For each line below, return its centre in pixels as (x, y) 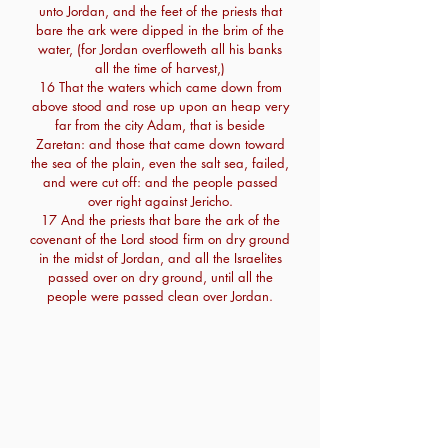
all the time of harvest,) (160, 68)
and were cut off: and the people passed (160, 182)
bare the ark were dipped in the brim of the (160, 30)
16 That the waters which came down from (160, 87)
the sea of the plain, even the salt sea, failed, (160, 163)
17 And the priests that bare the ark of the (160, 220)
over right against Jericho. (160, 201)
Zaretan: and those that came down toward (160, 144)
